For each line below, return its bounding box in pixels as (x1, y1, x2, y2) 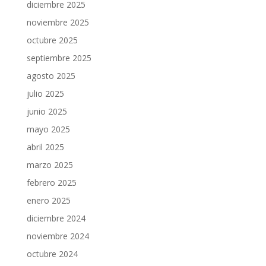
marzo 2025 (26, 159, 73, 171)
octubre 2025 (26, 34, 78, 46)
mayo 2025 (26, 123, 70, 135)
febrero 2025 (26, 177, 77, 189)
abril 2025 (26, 141, 64, 153)
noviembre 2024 (26, 230, 89, 242)
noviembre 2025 (26, 17, 89, 28)
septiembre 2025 (26, 52, 91, 64)
